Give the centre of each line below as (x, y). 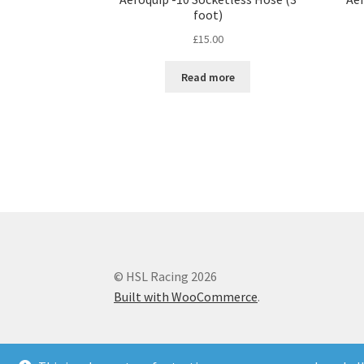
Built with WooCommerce (186, 297)
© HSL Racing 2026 (166, 277)
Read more (208, 77)
